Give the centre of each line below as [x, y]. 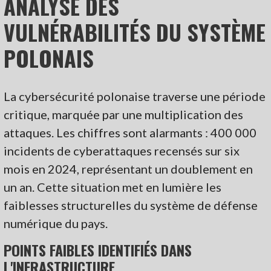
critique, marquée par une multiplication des [124, 114]
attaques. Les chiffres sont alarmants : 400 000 [130, 132]
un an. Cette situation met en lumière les [113, 187]
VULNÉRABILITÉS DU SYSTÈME [135, 31]
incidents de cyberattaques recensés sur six [122, 150]
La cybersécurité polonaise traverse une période [135, 96]
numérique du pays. [56, 223]
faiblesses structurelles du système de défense [131, 205]
